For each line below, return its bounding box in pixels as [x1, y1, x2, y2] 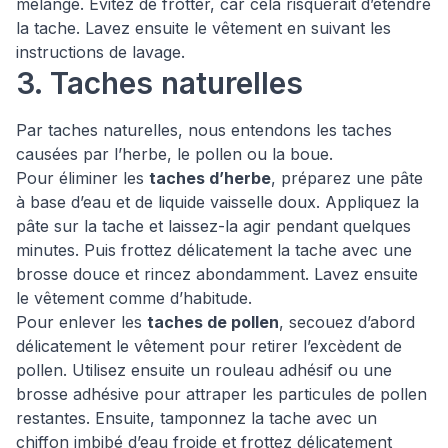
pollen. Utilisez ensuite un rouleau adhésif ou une [16, 360, 392, 380]
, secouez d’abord [279, 312, 415, 332]
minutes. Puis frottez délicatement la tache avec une [16, 240, 412, 260]
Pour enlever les [16, 312, 147, 332]
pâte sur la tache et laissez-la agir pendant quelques [16, 216, 411, 236]
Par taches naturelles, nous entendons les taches [16, 120, 392, 140]
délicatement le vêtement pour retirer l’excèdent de [16, 336, 402, 356]
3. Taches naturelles [16, 65, 303, 101]
